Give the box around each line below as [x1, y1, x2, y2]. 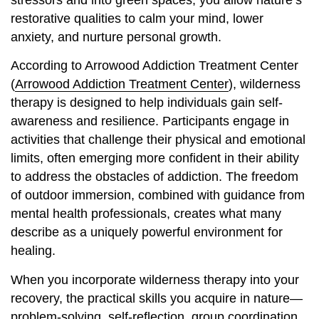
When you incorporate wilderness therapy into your [11, 272, 299, 287]
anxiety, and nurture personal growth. [11, 30, 221, 45]
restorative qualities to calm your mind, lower [11, 11, 263, 26]
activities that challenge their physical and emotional [11, 132, 305, 147]
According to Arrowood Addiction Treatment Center [11, 58, 298, 73]
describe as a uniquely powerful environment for [11, 225, 283, 240]
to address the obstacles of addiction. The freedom [11, 169, 298, 184]
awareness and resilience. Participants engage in [11, 114, 289, 129]
